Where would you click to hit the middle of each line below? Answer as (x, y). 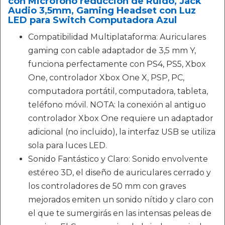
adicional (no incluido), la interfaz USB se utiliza (122, 132)
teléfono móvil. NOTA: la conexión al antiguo (117, 105)
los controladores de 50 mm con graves (107, 186)
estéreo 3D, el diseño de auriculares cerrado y (120, 173)
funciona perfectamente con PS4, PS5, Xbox (117, 64)
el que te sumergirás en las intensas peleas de (120, 213)
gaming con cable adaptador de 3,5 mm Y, (112, 50)
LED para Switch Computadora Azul (92, 20)
